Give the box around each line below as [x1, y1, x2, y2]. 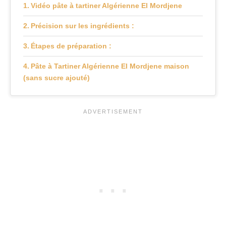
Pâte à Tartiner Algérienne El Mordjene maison [30, 62, 189, 70]
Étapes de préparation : [30, 41, 111, 50]
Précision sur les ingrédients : [30, 21, 136, 30]
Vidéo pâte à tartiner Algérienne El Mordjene [30, 1, 182, 10]
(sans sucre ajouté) [23, 73, 90, 82]
